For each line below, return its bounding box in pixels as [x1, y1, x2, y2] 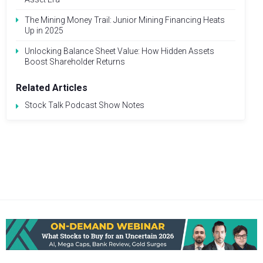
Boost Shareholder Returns [25, 56, 125, 66]
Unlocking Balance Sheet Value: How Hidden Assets [25, 46, 214, 56]
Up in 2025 [25, 25, 63, 35]
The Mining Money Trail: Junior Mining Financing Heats [25, 15, 225, 25]
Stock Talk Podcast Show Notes [25, 100, 144, 110]
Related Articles [16, 82, 87, 93]
